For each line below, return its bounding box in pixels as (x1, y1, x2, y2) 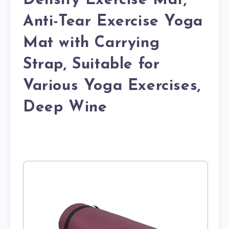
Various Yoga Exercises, (23, 78, 201, 95)
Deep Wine (23, 100, 107, 116)
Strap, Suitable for (23, 57, 160, 73)
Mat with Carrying (23, 35, 160, 52)
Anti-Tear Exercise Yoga (23, 14, 203, 30)
